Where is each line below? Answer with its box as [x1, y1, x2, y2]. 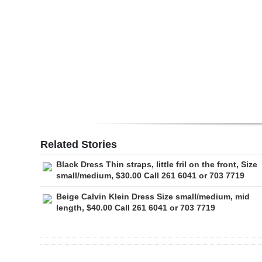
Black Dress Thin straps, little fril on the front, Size [56, 159, 257, 169]
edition [19, 28, 50, 41]
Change [19, 113, 52, 126]
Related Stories [40, 138, 117, 150]
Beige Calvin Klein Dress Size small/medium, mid [56, 191, 250, 201]
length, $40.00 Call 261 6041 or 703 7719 [56, 202, 215, 212]
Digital [19, 12, 47, 25]
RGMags [19, 54, 55, 67]
